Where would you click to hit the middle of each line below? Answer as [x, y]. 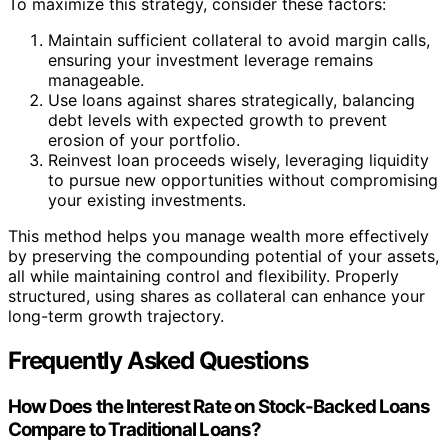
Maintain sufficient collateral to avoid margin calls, [239, 40]
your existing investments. [147, 200]
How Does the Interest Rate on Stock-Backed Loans [219, 406]
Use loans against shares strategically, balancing [231, 100]
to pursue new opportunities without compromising [243, 180]
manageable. [96, 80]
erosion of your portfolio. [144, 140]
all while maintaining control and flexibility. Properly [203, 276]
